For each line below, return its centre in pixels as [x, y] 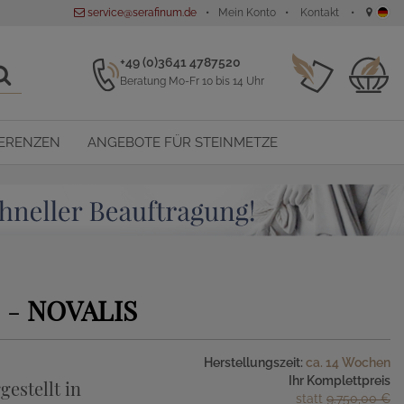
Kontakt [320, 13]
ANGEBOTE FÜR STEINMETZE [183, 142]
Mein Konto [247, 13]
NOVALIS [82, 310]
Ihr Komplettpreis [340, 381]
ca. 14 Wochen [348, 363]
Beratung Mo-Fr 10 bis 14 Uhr [192, 81]
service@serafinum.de [141, 13]
